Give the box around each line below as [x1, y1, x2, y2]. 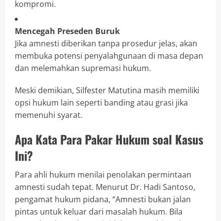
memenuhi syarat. [15, 110, 82, 121]
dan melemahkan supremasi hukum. [15, 63, 151, 74]
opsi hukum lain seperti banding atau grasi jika [15, 97, 188, 109]
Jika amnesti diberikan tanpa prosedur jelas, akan [15, 38, 197, 49]
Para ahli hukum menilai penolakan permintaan [15, 169, 191, 181]
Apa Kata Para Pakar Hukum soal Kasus [15, 130, 203, 148]
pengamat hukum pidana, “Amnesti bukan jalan [15, 194, 191, 205]
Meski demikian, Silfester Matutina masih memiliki [15, 85, 199, 96]
